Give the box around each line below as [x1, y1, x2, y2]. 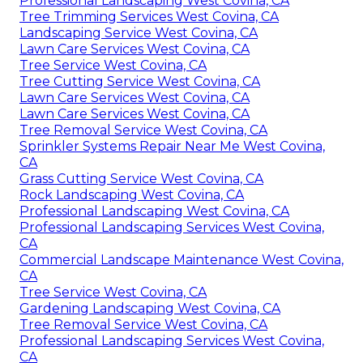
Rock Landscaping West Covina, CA [19, 186, 244, 203]
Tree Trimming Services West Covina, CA [19, 8, 279, 24]
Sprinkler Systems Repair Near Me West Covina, [19, 138, 325, 154]
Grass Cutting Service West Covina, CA [19, 170, 263, 186]
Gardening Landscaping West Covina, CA [19, 300, 280, 316]
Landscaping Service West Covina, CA [19, 24, 258, 41]
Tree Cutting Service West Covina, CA [19, 73, 260, 89]
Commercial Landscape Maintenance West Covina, [19, 251, 344, 267]
